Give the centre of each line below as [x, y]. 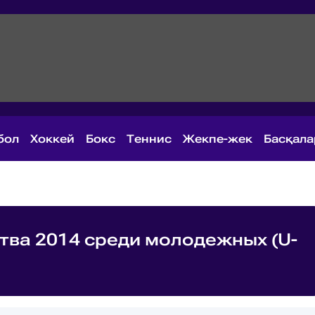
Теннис [149, 139]
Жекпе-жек [218, 139]
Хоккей [52, 139]
